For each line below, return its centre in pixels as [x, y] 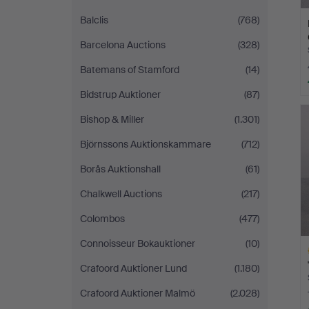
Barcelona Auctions [123, 45]
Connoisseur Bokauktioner [138, 243]
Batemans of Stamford [130, 70]
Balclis [94, 20]
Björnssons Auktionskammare [146, 144]
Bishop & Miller [112, 119]
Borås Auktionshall [120, 169]
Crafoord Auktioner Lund [133, 268]
